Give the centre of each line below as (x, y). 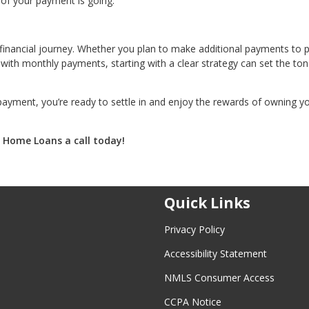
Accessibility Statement (216, 253)
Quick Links (207, 203)
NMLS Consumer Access (219, 278)
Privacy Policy (195, 229)
